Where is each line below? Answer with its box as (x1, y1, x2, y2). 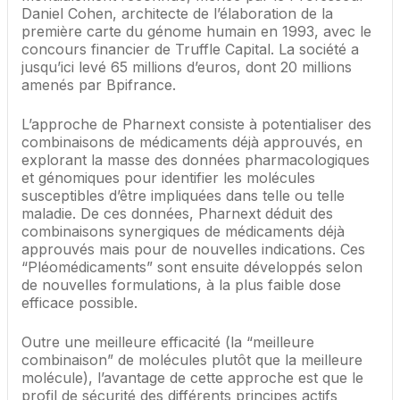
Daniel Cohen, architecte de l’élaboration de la (21, 4, 333, 23)
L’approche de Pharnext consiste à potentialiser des (21, 115, 371, 134)
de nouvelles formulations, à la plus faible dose (21, 276, 341, 295)
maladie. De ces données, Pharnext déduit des (21, 204, 333, 223)
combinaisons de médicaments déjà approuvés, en (21, 133, 362, 152)
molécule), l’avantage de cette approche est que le (21, 369, 363, 387)
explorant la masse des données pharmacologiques (21, 151, 370, 170)
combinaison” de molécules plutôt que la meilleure (21, 351, 362, 370)
